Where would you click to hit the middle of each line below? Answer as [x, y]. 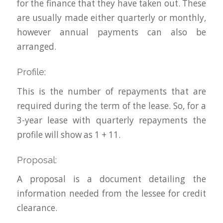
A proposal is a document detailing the [111, 179]
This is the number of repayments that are [111, 91]
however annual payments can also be [111, 32]
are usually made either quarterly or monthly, [111, 17]
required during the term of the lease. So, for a [111, 106]
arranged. [36, 46]
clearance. [37, 208]
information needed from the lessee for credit [111, 194]
